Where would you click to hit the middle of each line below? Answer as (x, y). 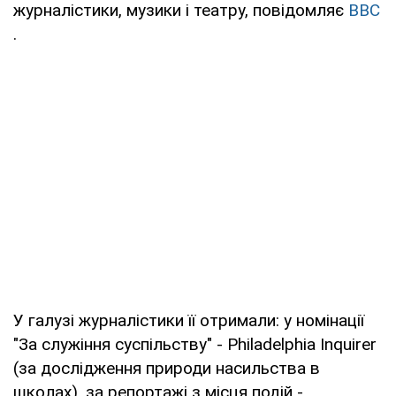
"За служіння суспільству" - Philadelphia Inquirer (195, 344)
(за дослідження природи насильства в (167, 368)
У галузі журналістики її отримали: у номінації (189, 320)
